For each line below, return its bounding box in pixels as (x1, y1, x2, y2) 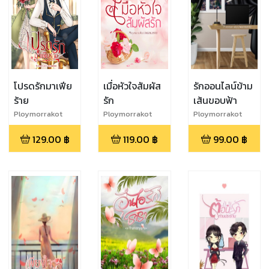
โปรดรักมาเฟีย (14, 78, 72, 93)
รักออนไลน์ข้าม (193, 78, 253, 93)
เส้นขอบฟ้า (193, 92, 237, 107)
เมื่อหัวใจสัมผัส (103, 78, 162, 93)
